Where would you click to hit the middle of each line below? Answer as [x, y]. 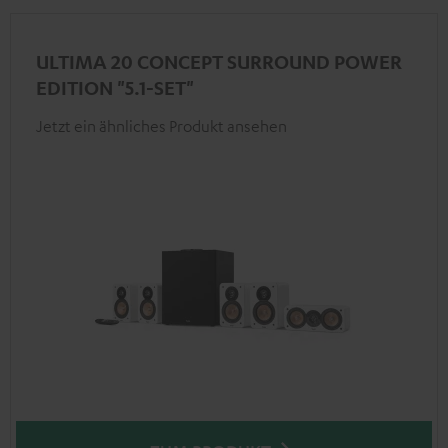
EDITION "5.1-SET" [115, 87]
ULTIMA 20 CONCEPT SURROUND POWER [219, 61]
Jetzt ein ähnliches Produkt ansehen [161, 126]
